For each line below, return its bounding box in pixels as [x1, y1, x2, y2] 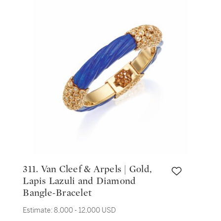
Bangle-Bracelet [23, 188, 92, 198]
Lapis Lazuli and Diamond [23, 176, 136, 186]
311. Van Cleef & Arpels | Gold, [23, 164, 41, 174]
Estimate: [23, 206, 53, 215]
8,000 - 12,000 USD [54, 206, 116, 215]
